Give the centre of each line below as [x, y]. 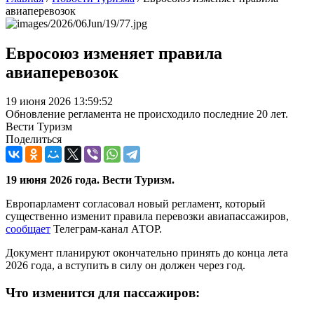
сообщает [28, 229]
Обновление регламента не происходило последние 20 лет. [147, 114]
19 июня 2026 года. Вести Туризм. [90, 180]
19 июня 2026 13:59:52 [59, 102]
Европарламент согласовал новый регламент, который [136, 204]
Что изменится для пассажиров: [103, 293]
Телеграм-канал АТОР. [106, 229]
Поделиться [34, 139]
